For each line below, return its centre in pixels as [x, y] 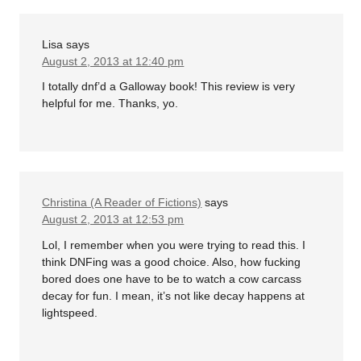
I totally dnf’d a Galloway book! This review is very [169, 87]
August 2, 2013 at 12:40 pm [113, 61]
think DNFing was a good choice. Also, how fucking [172, 261]
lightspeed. [70, 312]
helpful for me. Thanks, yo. [110, 104]
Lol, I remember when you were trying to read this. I [174, 245]
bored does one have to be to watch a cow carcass [172, 278]
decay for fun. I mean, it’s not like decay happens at [174, 295]
